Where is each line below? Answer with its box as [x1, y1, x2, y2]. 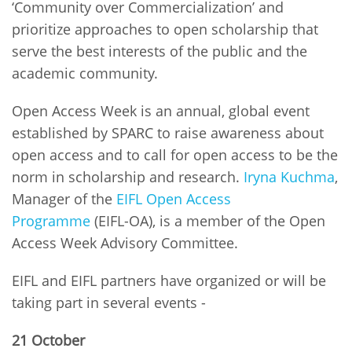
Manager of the [12, 189, 116, 208]
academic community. [12, 63, 162, 82]
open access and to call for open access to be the [12, 145, 338, 164]
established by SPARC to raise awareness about [12, 123, 324, 142]
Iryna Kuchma [244, 167, 335, 186]
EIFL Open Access [116, 189, 231, 208]
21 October [12, 330, 89, 350]
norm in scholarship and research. [12, 167, 244, 186]
